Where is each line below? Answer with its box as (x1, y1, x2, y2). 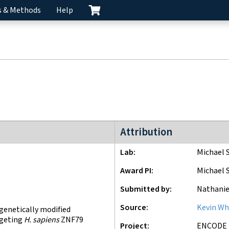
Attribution (120, 125, 172, 139)
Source (120, 202, 146, 213)
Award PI (120, 166, 151, 176)
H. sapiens (24, 215, 59, 225)
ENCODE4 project (115, 121, 176, 132)
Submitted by (120, 184, 170, 195)
